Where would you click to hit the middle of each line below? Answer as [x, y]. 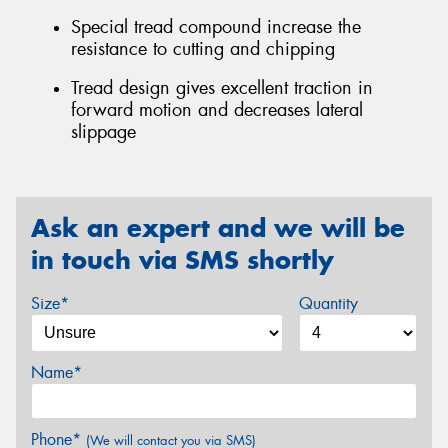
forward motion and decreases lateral [217, 110]
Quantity [328, 304]
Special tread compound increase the [216, 26]
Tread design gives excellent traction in [222, 88]
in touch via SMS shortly [182, 259]
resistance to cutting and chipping [203, 48]
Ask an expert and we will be [218, 227]
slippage [103, 132]
